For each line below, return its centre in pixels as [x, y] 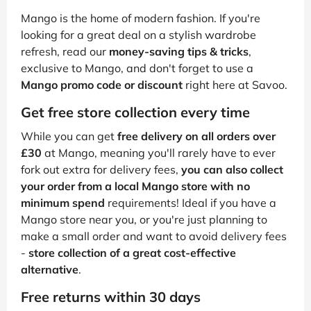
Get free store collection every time [135, 112]
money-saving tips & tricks [179, 52]
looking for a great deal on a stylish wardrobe [138, 35]
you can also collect [232, 170]
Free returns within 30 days [111, 297]
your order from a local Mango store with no [135, 186]
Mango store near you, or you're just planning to [144, 220]
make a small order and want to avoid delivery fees [154, 236]
